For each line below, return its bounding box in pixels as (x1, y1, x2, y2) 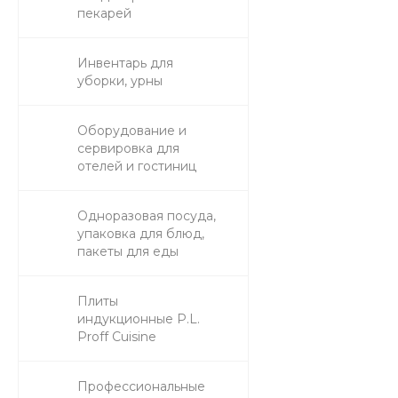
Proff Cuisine (77, 329, 156, 345)
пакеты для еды (77, 243, 179, 259)
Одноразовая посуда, (77, 208, 216, 224)
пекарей (77, 5, 131, 21)
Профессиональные (77, 378, 205, 394)
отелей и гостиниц (77, 158, 196, 174)
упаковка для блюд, (77, 226, 204, 242)
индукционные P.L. (77, 311, 200, 327)
